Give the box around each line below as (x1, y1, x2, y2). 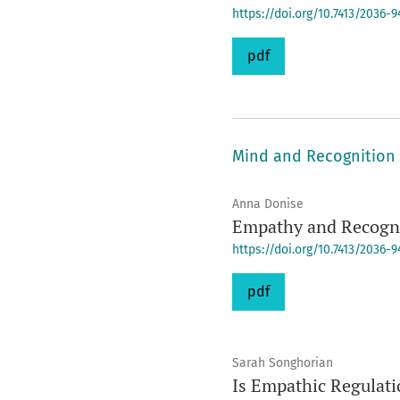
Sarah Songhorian (231, 355, 333, 371)
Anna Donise (231, 196, 304, 212)
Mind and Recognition (231, 146, 396, 166)
